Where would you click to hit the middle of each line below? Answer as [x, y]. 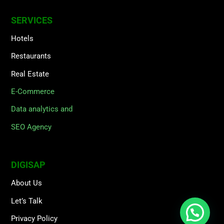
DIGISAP [28, 165]
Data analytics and [42, 109]
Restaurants [31, 56]
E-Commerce [33, 92]
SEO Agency [31, 127]
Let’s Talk [27, 201]
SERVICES [32, 20]
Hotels [22, 38]
